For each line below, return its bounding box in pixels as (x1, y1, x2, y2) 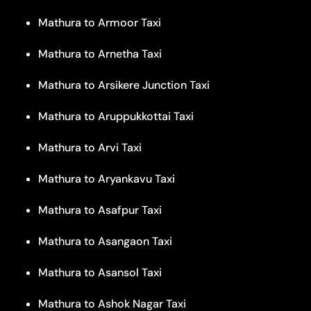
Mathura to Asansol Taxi (38, 264, 162, 280)
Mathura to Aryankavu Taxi (38, 171, 175, 186)
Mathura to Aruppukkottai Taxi (38, 108, 194, 124)
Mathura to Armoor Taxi (38, 15, 161, 30)
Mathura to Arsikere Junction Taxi (38, 77, 210, 92)
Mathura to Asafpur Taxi (38, 202, 162, 217)
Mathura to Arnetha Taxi (38, 46, 162, 61)
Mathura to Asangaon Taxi (38, 233, 172, 249)
